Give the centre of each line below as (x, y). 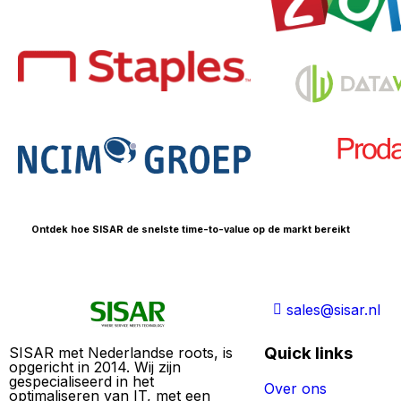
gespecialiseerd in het (81, 381)
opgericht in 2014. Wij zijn (95, 367)
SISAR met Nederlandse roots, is (121, 352)
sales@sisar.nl (333, 309)
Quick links (308, 353)
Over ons (295, 388)
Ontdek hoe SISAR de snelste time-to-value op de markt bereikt (191, 229)
